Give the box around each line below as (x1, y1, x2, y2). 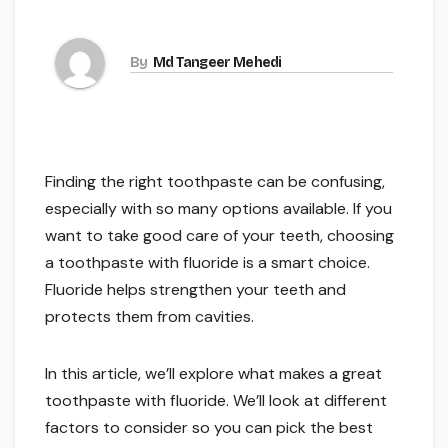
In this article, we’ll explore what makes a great (45, 363, 382, 385)
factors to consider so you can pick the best (45, 417, 373, 439)
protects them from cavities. (45, 306, 254, 328)
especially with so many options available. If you (45, 198, 392, 220)
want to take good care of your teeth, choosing (45, 225, 394, 247)
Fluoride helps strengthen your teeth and (45, 279, 346, 301)
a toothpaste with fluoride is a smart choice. (45, 252, 370, 274)
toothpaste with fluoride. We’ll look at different (45, 390, 387, 412)
